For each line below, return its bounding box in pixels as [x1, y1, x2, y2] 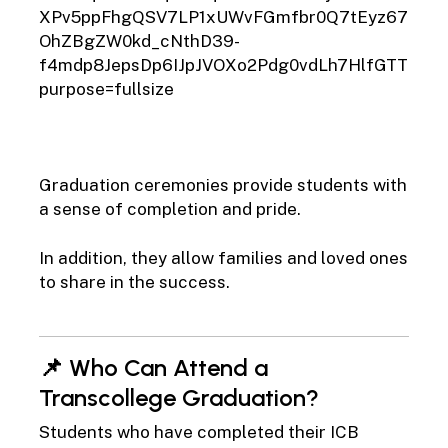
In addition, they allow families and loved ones [38, 248, 408, 269]
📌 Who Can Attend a [38, 352, 268, 382]
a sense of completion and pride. [38, 198, 301, 219]
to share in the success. [38, 272, 230, 293]
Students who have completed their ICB [38, 421, 359, 442]
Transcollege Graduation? [38, 382, 319, 412]
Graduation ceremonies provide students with [38, 174, 407, 195]
